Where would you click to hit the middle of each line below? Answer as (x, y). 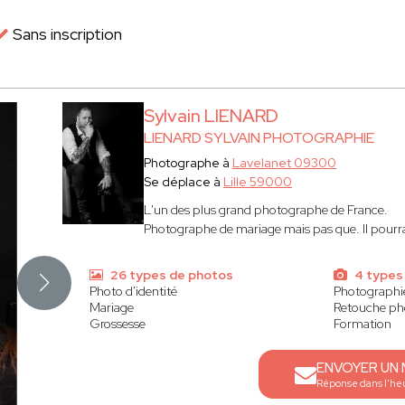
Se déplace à (184, 182)
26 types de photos (170, 275)
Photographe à (188, 163)
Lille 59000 (258, 182)
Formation (363, 324)
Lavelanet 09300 (284, 163)
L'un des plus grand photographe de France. (266, 210)
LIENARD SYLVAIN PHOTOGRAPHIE (259, 138)
